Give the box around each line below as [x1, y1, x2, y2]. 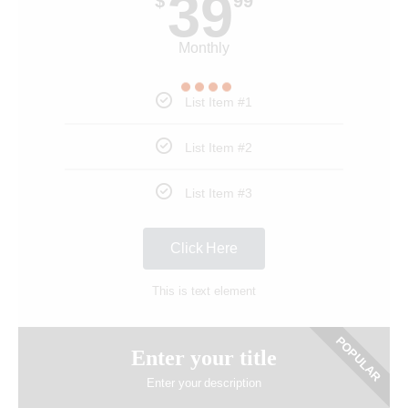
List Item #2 [185, 140, 252, 156]
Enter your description [146, 376, 262, 391]
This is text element [151, 284, 257, 299]
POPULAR [332, 333, 383, 384]
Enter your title [131, 346, 277, 371]
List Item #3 [185, 186, 252, 201]
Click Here [169, 240, 239, 257]
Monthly [178, 40, 229, 56]
